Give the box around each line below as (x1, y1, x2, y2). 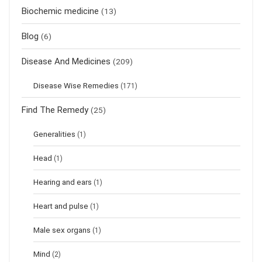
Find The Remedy (22, 105, 88, 116)
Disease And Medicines (22, 56, 111, 67)
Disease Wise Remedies (33, 81, 119, 91)
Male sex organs (33, 225, 91, 235)
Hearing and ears (33, 177, 92, 187)
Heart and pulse (33, 201, 88, 211)
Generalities (33, 129, 75, 139)
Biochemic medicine (22, 6, 99, 17)
